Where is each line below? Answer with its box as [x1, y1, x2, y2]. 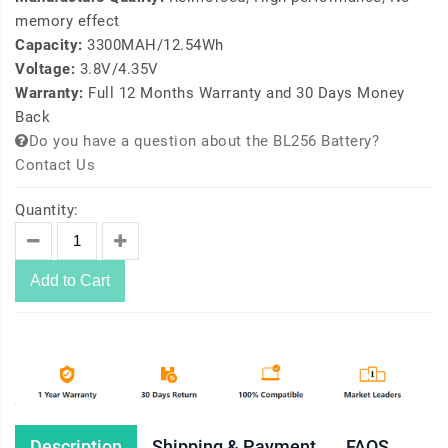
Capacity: [15, 36, 87, 55]
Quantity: [15, 201, 79, 220]
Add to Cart [30, 272, 110, 290]
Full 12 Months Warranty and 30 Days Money [88, 84, 405, 103]
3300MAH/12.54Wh [87, 36, 224, 55]
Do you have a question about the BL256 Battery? [28, 132, 379, 151]
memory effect [15, 12, 120, 31]
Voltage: [15, 60, 80, 79]
